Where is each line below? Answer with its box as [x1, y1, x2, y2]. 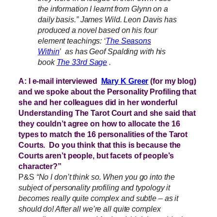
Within [38, 47, 60, 56]
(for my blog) [148, 76, 196, 85]
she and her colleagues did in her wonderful [18, 97, 177, 107]
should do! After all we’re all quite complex [18, 204, 161, 213]
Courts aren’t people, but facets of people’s [18, 151, 174, 160]
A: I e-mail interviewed [18, 76, 101, 85]
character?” [18, 161, 62, 170]
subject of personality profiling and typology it [18, 183, 170, 192]
